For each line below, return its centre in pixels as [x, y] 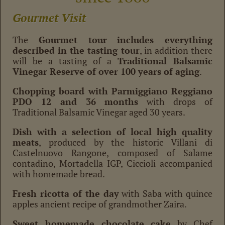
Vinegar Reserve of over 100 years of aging [106, 71]
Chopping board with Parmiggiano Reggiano [113, 91]
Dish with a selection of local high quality [113, 131]
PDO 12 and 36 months [76, 101]
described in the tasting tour [76, 50]
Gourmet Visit [49, 18]
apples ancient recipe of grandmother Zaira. [100, 204]
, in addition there [176, 50]
